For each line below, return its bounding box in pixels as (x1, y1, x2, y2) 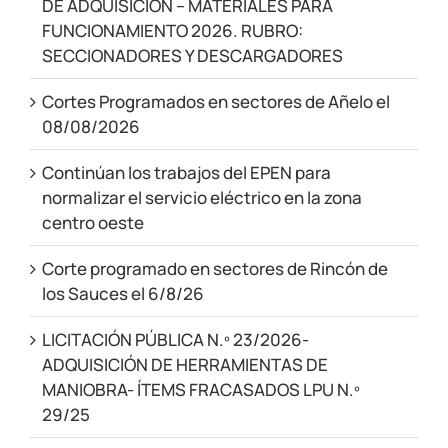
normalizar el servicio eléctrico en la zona (41, 185, 362, 209)
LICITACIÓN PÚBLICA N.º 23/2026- (41, 327, 309, 351)
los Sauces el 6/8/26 (41, 281, 204, 305)
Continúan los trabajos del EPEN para (41, 160, 331, 184)
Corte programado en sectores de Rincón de (41, 256, 388, 280)
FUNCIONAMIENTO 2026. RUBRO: (41, 18, 303, 42)
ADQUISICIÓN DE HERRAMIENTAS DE (41, 352, 328, 376)
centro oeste (41, 210, 144, 234)
